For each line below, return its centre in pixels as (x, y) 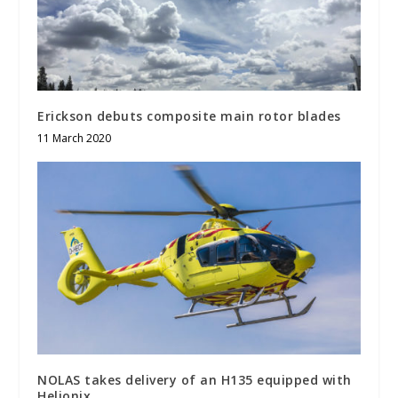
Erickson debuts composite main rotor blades (189, 115)
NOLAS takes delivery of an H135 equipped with (195, 380)
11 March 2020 (75, 138)
